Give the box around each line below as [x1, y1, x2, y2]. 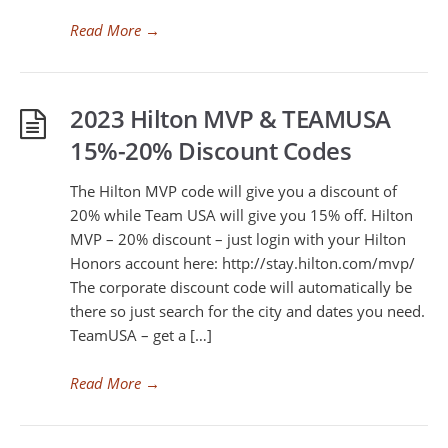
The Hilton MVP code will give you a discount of [70, 181, 397, 201]
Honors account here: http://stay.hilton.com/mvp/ [70, 253, 415, 273]
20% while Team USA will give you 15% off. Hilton [70, 205, 413, 225]
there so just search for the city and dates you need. [70, 301, 425, 321]
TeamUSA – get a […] [70, 325, 212, 345]
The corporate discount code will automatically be [70, 277, 412, 297]
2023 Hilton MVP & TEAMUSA [70, 102, 391, 135]
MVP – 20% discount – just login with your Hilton [70, 229, 406, 249]
